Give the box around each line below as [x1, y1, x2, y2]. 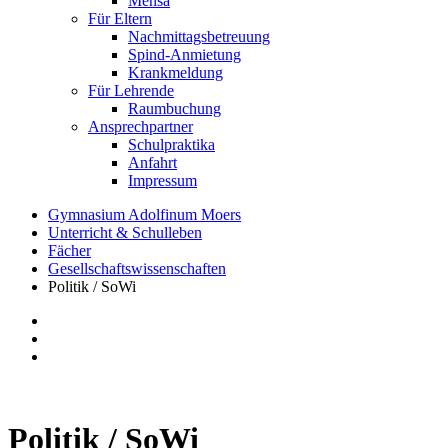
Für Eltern [88, 9, 152, 27]
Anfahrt [128, 153, 177, 171]
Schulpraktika [128, 135, 215, 153]
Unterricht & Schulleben [48, 223, 202, 241]
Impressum [128, 171, 197, 189]
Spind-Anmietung [128, 45, 241, 63]
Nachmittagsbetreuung [128, 27, 270, 45]
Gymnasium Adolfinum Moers [48, 205, 241, 223]
